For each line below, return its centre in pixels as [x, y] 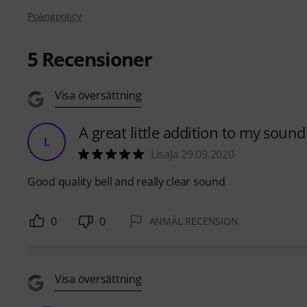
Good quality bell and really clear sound [126, 181]
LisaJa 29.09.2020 [193, 154]
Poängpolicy [54, 16]
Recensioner [95, 59]
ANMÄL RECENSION [194, 221]
